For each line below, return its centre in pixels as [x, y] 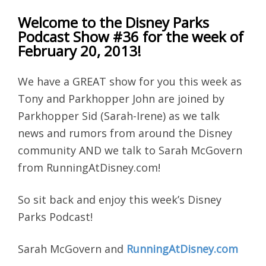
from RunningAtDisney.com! [89, 167]
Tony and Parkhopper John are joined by [121, 98]
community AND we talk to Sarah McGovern [130, 150]
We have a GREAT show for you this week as [130, 81]
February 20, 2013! [80, 50]
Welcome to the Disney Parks [113, 22]
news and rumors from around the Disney [125, 133]
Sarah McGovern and [72, 248]
